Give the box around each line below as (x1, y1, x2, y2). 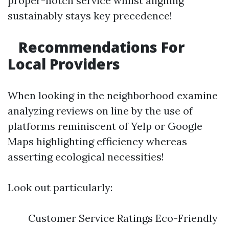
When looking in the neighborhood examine (8, 89, 218, 102)
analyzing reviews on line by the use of (8, 104, 193, 117)
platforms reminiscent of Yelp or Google (8, 120, 202, 132)
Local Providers (8, 54, 120, 74)
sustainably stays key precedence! (8, 9, 172, 22)
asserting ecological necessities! (8, 150, 164, 163)
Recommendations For (15, 37, 185, 57)
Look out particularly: (8, 181, 112, 194)
